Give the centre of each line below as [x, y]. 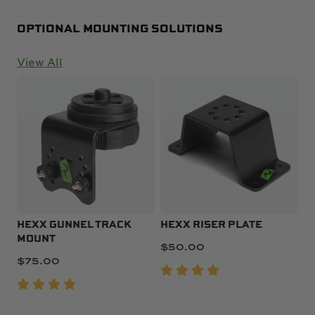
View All [40, 62]
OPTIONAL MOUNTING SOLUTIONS [120, 27]
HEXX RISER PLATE [211, 223]
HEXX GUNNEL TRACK [74, 223]
